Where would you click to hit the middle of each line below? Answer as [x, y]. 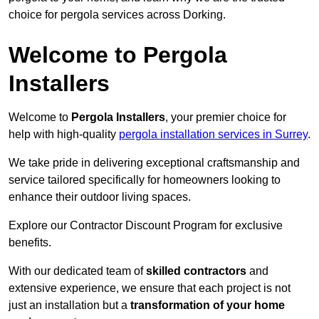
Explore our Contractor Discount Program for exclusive [146, 226]
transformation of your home [208, 305]
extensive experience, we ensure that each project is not [150, 288]
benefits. [30, 243]
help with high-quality [64, 135]
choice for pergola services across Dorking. [117, 15]
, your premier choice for [226, 117]
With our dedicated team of [77, 271]
